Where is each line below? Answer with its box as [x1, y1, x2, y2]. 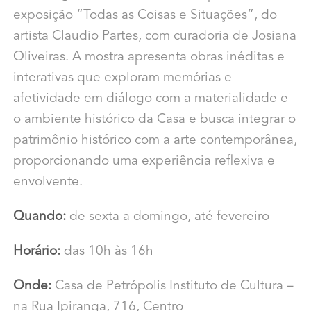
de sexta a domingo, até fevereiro [69, 210, 269, 224]
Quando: [12, 210, 69, 224]
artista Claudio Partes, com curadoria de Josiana [12, 30, 296, 44]
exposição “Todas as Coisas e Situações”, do [12, 9, 277, 23]
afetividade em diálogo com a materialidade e [12, 92, 288, 106]
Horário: [12, 245, 60, 259]
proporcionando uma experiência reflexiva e [12, 155, 275, 169]
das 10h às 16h [60, 245, 153, 259]
